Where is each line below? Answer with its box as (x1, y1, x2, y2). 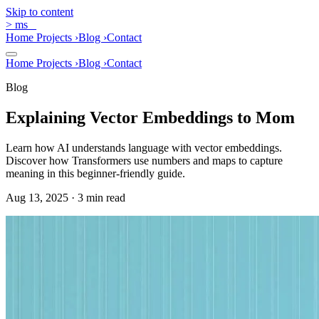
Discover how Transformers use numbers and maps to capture (6, 154, 283, 167)
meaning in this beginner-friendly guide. (6, 167, 185, 179)
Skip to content (6, 6, 73, 18)
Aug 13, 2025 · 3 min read (6, 191, 125, 204)
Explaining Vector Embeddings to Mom (6, 108, 295, 127)
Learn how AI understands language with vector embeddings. (6, 141, 282, 154)
